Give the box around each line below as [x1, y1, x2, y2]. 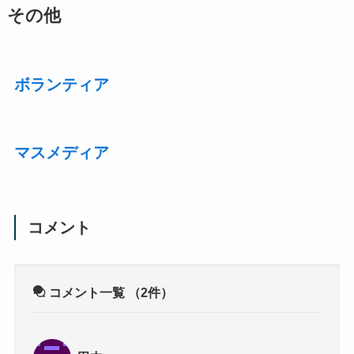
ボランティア [13, 76, 109, 94]
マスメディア [13, 144, 109, 162]
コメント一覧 [46, 285, 129, 300]
